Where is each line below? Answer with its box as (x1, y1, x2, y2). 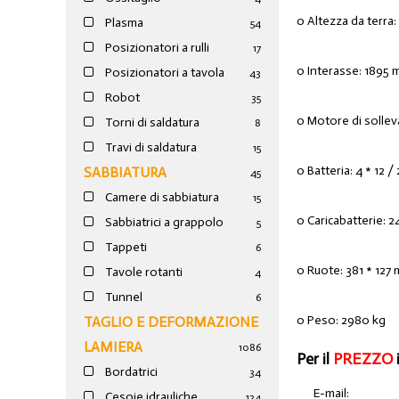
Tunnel (102, 289, 143, 305)
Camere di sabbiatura (102, 190, 220, 206)
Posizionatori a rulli (102, 40, 210, 56)
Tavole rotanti (102, 265, 183, 281)
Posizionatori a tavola (102, 65, 225, 81)
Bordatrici (102, 364, 159, 380)
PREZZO (333, 348, 394, 369)
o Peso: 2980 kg (297, 312, 387, 328)
